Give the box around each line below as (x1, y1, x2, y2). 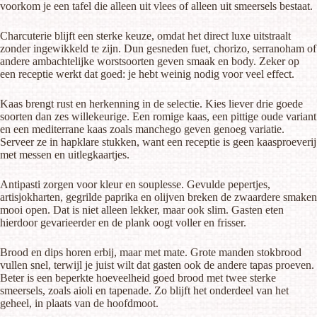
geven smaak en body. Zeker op (154, 54, 299, 67)
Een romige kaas (132, 110, 207, 122)
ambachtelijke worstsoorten (33, 54, 154, 67)
